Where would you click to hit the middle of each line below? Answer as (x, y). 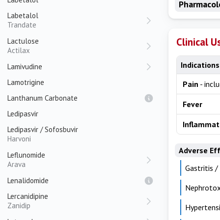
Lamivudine (25, 67)
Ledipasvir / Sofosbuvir (43, 129)
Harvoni (19, 139)
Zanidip (19, 206)
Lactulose (23, 41)
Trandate (22, 25)
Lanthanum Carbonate (42, 98)
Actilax (19, 50)
